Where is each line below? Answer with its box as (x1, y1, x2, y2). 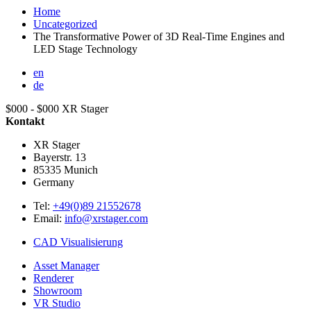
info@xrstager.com (65, 212, 148, 224)
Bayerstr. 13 (33, 151, 86, 163)
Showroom (33, 284, 82, 296)
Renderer (33, 271, 74, 284)
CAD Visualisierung (33, 235, 123, 248)
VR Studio (33, 296, 81, 309)
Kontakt (6, 115, 44, 127)
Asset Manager (33, 259, 99, 271)
